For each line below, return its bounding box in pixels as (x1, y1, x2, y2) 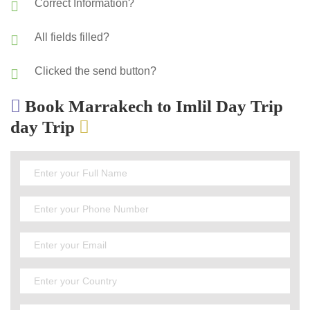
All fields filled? (35, 30, 109, 43)
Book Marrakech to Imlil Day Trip (21, 96, 283, 116)
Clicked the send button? (35, 64, 156, 77)
